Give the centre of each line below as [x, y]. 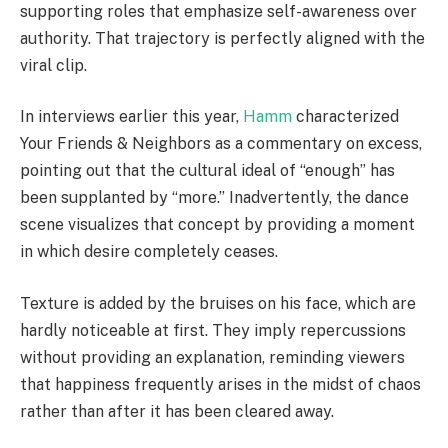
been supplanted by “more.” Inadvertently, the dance [214, 198]
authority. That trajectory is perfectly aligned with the [222, 38]
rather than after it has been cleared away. [177, 411]
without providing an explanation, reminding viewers [212, 357]
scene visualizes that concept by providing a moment [217, 225]
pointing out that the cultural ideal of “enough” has [207, 171]
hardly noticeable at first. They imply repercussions [213, 330]
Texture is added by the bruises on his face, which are [218, 303]
